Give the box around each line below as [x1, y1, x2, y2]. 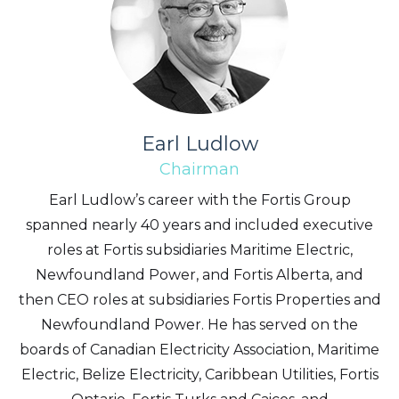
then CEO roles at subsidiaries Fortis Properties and [18, 291, 381, 308]
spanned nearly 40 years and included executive [26, 216, 373, 233]
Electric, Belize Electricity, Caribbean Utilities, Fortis [20, 366, 379, 383]
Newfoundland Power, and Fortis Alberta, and [36, 266, 363, 283]
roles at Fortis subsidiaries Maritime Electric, [46, 241, 353, 258]
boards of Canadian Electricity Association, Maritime [20, 341, 379, 358]
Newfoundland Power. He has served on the [41, 316, 358, 333]
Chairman [159, 159, 240, 179]
